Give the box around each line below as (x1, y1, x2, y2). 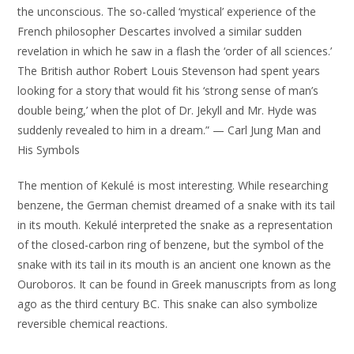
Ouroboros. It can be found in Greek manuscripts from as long (17, 277, 337, 292)
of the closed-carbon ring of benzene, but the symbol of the (17, 237, 325, 252)
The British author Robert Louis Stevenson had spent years (17, 63, 321, 78)
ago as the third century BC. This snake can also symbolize (17, 296, 318, 311)
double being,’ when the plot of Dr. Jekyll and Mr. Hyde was (17, 103, 318, 118)
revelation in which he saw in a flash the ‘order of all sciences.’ (17, 43, 333, 58)
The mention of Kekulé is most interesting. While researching (17, 178, 329, 193)
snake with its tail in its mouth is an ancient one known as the (17, 257, 332, 272)
